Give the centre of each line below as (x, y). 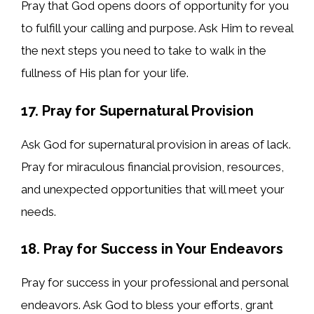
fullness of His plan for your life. (105, 73)
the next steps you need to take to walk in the (144, 51)
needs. (39, 211)
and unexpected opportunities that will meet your (153, 189)
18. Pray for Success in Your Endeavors (152, 249)
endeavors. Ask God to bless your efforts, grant (147, 305)
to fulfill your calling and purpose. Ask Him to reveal (157, 28)
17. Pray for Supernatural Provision (137, 110)
